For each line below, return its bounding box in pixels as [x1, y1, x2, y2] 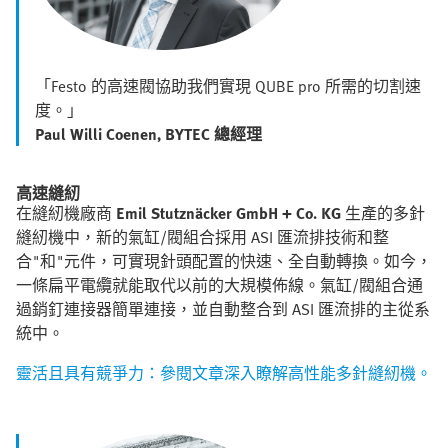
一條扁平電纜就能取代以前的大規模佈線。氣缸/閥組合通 [16, 272, 423, 297]
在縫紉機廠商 [16, 200, 112, 225]
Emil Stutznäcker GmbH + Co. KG [112, 200, 345, 225]
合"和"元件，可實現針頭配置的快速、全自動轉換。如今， [16, 248, 432, 273]
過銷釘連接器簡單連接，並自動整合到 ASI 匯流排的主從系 [16, 296, 430, 321]
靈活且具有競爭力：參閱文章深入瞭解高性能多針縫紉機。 [16, 360, 432, 385]
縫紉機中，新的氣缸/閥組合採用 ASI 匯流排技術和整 [16, 224, 389, 249]
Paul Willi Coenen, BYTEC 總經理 [35, 121, 262, 146]
